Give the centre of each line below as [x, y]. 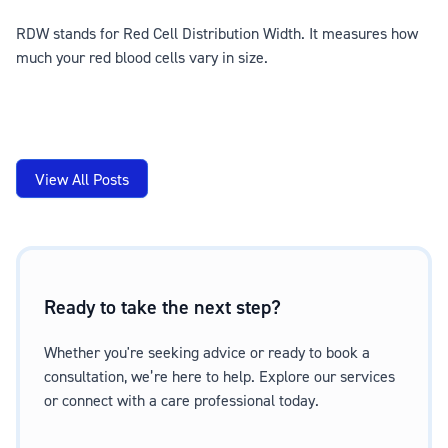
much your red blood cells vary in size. [142, 57]
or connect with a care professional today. [181, 400]
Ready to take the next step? [162, 307]
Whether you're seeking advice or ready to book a [207, 352]
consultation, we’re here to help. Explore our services [219, 376]
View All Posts [82, 178]
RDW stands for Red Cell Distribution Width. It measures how [217, 33]
